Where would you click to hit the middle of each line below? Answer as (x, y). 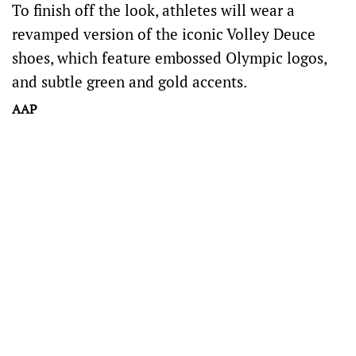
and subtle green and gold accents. (130, 81)
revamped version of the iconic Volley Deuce (164, 34)
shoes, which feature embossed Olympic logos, (169, 58)
